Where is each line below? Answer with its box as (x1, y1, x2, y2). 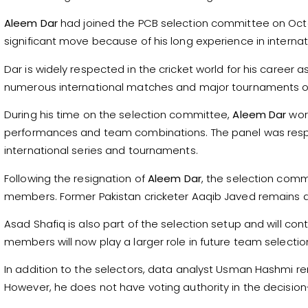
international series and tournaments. (4, 143, 198, 158)
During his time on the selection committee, (4, 107, 233, 122)
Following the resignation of (4, 170, 148, 186)
